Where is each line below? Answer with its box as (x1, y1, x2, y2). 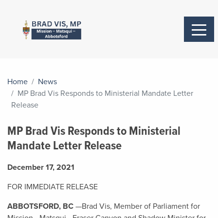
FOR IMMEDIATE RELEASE (7, 182, 98, 192)
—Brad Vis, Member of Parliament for (73, 201, 200, 211)
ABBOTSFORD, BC (7, 201, 73, 211)
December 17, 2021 (7, 163, 74, 172)
